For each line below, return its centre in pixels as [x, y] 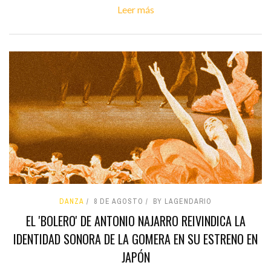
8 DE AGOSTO [119, 202]
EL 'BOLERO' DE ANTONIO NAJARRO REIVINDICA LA [135, 221]
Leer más [135, 10]
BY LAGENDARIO [182, 202]
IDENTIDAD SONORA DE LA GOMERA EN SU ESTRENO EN [135, 239]
